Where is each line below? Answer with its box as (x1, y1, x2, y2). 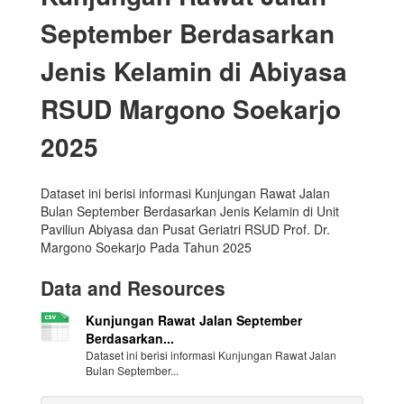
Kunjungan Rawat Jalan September (86, 311, 302, 330)
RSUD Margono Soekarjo (41, 90, 341, 128)
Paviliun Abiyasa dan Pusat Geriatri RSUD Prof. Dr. (41, 220, 330, 239)
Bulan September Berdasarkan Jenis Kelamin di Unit (41, 202, 339, 221)
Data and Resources (41, 274, 225, 302)
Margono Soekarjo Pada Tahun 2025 (41, 238, 252, 257)
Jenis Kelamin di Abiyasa (41, 52, 347, 90)
